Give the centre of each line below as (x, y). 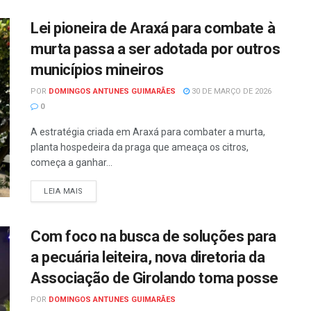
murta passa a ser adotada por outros (155, 49)
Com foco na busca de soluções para (154, 237)
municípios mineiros (97, 70)
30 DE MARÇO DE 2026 (230, 92)
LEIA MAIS (64, 192)
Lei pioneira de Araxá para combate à (153, 28)
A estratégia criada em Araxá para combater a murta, (148, 132)
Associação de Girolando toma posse (155, 278)
